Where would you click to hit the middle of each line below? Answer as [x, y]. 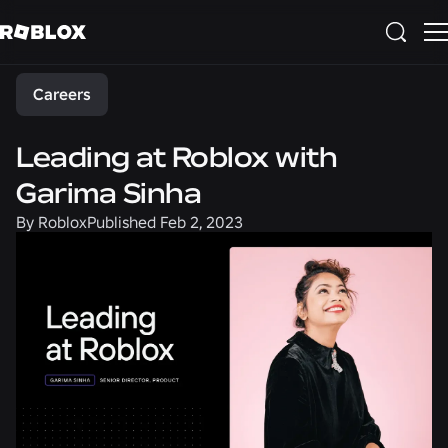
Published [121, 222]
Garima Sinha [109, 193]
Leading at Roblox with [177, 157]
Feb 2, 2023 [201, 222]
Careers [62, 94]
